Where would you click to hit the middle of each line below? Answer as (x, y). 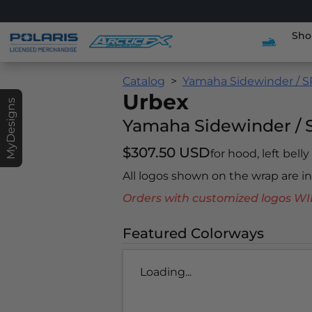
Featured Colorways (193, 233)
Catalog (144, 81)
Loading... (166, 272)
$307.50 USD (166, 153)
